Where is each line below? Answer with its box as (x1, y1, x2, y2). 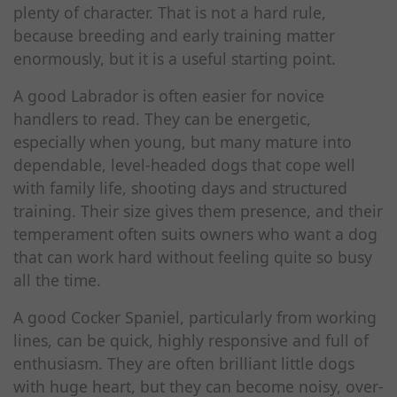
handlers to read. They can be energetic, (13, 108, 311, 129)
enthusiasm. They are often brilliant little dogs (13, 353, 354, 374)
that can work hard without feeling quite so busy (13, 246, 372, 268)
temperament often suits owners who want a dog (13, 223, 378, 245)
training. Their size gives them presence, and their (13, 200, 383, 222)
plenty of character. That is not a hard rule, (13, 2, 326, 23)
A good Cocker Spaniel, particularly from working (13, 307, 377, 328)
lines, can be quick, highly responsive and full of (13, 330, 369, 351)
